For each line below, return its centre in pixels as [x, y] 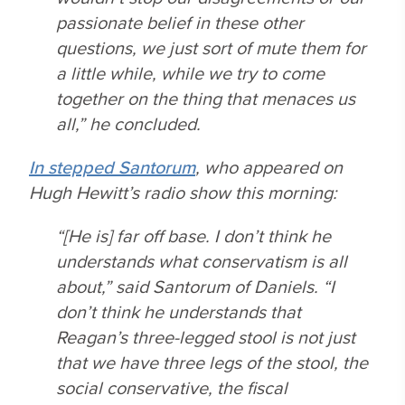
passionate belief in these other [180, 22]
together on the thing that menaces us [206, 98]
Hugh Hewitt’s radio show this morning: [183, 192]
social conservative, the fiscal [172, 387]
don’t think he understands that [179, 311]
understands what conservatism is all [202, 261]
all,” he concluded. [128, 123]
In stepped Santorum [112, 167]
